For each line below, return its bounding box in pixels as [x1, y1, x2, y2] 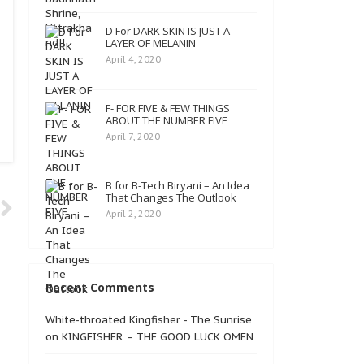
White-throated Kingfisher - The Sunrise [45, 313, 252, 327]
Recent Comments [45, 279, 154, 295]
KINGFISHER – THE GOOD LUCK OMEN [62, 330, 253, 344]
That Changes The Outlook [106, 190, 236, 205]
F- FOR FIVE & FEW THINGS [106, 101, 230, 115]
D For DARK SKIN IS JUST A [106, 24, 230, 38]
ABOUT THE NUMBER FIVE [106, 113, 227, 128]
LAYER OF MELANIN [106, 36, 196, 50]
